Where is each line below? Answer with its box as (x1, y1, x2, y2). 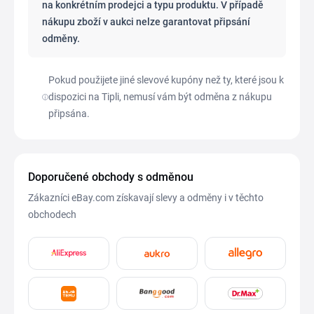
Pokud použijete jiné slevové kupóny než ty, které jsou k (48, 74, 284, 86)
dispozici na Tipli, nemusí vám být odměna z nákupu (48, 91, 272, 102)
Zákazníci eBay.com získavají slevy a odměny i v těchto (28, 192, 264, 203)
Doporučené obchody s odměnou (28, 170, 193, 184)
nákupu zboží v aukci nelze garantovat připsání (42, 16, 250, 27)
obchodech (28, 209, 76, 220)
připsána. (48, 108, 90, 119)
